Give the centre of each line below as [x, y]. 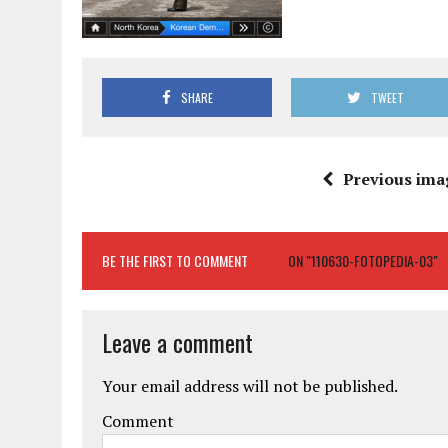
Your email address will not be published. [250, 386]
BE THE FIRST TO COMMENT [175, 261]
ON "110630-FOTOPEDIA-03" [363, 261]
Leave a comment [177, 342]
